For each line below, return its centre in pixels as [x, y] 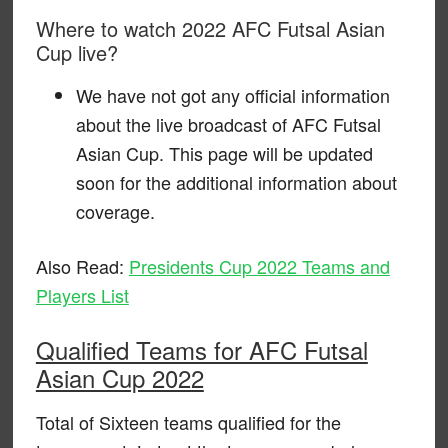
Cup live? [76, 52]
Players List [82, 294]
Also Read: [82, 265]
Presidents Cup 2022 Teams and [259, 265]
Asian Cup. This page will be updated [224, 152]
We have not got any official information [232, 94]
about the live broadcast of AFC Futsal [228, 123]
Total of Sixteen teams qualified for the [188, 421]
